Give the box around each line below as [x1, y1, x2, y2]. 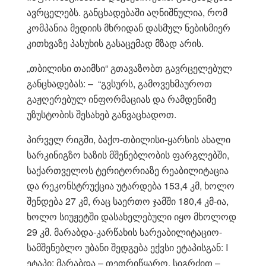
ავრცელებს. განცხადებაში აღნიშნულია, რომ [27, 5, 227, 19]
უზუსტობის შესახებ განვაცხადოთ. [27, 107, 176, 121]
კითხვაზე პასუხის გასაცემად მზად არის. [27, 36, 204, 50]
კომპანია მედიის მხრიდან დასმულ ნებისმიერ [27, 20, 230, 34]
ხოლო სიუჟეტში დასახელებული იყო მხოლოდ [27, 209, 236, 223]
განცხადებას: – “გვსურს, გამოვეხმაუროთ [27, 76, 212, 90]
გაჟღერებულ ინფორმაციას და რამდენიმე [27, 91, 216, 106]
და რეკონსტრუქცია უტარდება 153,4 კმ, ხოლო [27, 178, 235, 192]
